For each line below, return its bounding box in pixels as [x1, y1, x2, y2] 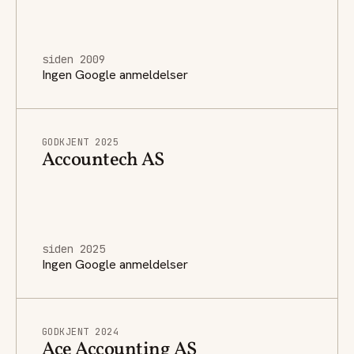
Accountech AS [42, 146, 164, 174]
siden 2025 [42, 241, 105, 256]
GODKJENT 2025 [42, 135, 119, 149]
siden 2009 [42, 51, 105, 66]
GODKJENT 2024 [42, 325, 119, 338]
